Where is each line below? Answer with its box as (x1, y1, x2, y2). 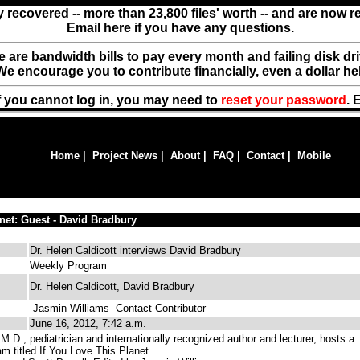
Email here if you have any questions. (66, 21, 294, 35)
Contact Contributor (109, 302, 206, 314)
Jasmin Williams (33, 302, 109, 314)
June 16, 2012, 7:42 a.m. (30, 317, 146, 329)
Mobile (297, 149, 331, 162)
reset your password (221, 93, 346, 107)
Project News (92, 149, 157, 162)
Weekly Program (30, 260, 107, 272)
